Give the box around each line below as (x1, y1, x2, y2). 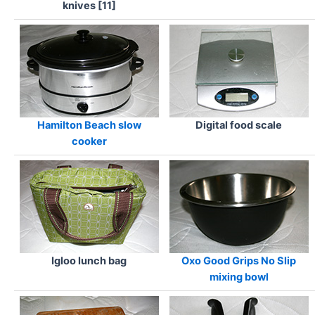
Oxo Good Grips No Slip (181, 255, 296, 268)
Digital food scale (195, 119, 282, 132)
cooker (71, 135, 107, 148)
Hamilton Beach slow (37, 119, 141, 132)
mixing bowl (209, 271, 269, 284)
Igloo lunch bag (51, 255, 127, 268)
